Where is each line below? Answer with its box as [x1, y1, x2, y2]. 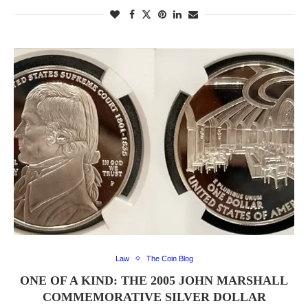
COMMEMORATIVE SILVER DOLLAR [42, 289, 266, 304]
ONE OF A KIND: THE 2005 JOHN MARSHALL [20, 273, 288, 287]
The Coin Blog [146, 254, 193, 263]
